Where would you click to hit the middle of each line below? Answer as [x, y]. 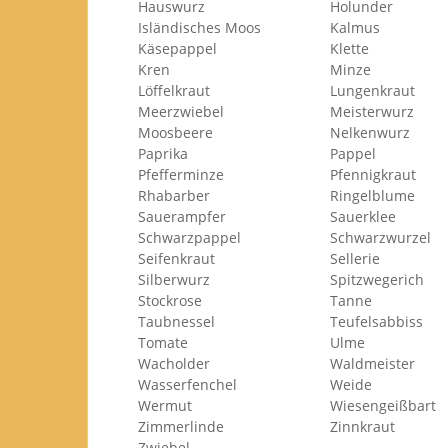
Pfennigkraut [373, 174]
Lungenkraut [372, 90]
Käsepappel [177, 48]
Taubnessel [176, 321]
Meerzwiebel [181, 111]
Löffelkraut [174, 90]
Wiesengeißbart [383, 405]
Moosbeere [175, 132]
